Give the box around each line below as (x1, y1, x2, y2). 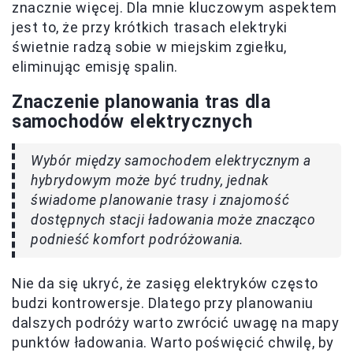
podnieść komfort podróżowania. (31, 231, 244, 247)
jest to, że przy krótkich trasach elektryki (12, 18, 288, 35)
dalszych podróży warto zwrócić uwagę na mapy (12, 314, 340, 331)
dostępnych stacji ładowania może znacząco (31, 211, 316, 228)
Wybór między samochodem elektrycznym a (31, 152, 311, 169)
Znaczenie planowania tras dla (12, 91, 271, 113)
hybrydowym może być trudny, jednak (31, 172, 269, 188)
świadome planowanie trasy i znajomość (31, 191, 290, 208)
